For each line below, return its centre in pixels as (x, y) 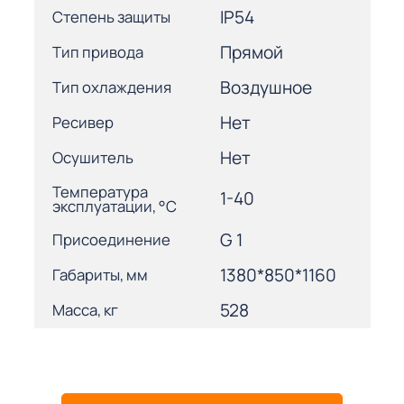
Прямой (252, 52)
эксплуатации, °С (114, 206)
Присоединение (111, 240)
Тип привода (97, 52)
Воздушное (266, 87)
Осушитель (92, 158)
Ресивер (83, 123)
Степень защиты (111, 17)
